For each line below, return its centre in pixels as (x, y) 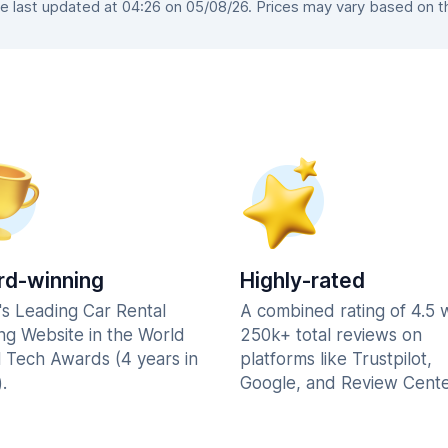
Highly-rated (302, 280)
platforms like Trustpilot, (336, 359)
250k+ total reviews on (331, 335)
